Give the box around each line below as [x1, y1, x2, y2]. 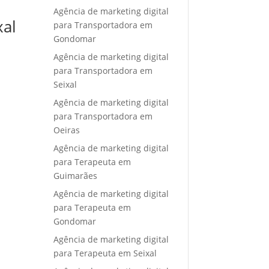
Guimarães [53, 169, 98, 181]
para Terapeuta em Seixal [53, 247, 157, 259]
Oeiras [53, 124, 80, 136]
